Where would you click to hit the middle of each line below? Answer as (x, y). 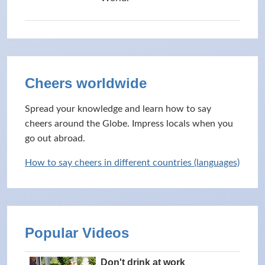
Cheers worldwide (86, 83)
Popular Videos (77, 233)
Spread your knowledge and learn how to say (118, 109)
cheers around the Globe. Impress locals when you (129, 124)
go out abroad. (55, 138)
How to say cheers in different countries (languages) (132, 163)
